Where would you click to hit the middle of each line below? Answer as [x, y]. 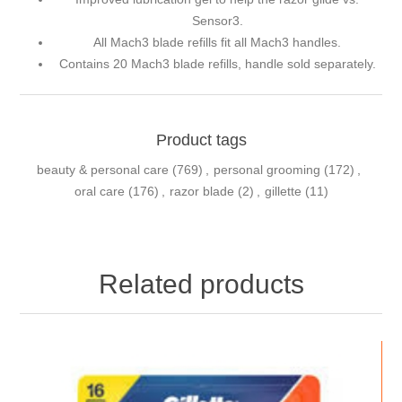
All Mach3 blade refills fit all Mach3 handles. [217, 42]
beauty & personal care [103, 169]
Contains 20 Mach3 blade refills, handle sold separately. [217, 63]
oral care [99, 191]
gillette [283, 191]
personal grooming [267, 169]
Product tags [201, 140]
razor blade [201, 191]
